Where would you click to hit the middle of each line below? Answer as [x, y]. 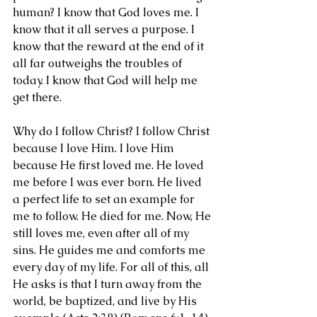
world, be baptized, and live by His [106, 301]
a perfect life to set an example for [105, 199]
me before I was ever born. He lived [109, 182]
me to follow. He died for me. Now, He [113, 216]
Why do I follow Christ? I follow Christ [113, 131]
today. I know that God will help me [106, 80]
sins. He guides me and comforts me [110, 250]
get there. [39, 97]
